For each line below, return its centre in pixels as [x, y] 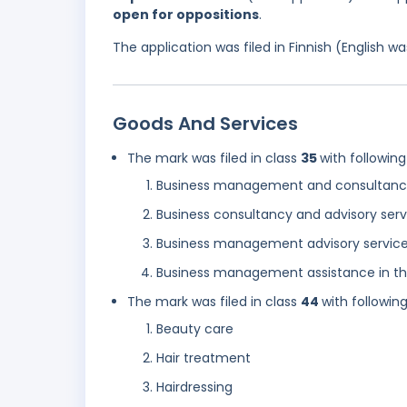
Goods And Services [205, 124]
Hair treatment [203, 358]
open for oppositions [186, 15]
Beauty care [195, 329]
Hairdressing [194, 387]
